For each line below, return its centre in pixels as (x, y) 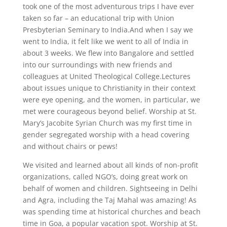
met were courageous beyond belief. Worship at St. (109, 111)
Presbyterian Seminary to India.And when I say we (108, 30)
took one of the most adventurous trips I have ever (108, 6)
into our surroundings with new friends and (97, 65)
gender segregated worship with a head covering (106, 135)
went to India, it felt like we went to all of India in (105, 41)
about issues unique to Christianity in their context (109, 88)
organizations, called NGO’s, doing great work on (105, 177)
